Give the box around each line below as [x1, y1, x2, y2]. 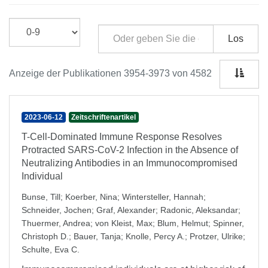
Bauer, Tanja [74, 232, 121, 241]
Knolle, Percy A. [126, 232, 185, 241]
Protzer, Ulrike [190, 232, 243, 241]
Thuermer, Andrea [22, 218, 90, 228]
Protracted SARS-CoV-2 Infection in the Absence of [22, 145, 238, 155]
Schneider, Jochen [22, 205, 92, 215]
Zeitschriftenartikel [71, 113, 136, 121]
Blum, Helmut [157, 218, 208, 228]
